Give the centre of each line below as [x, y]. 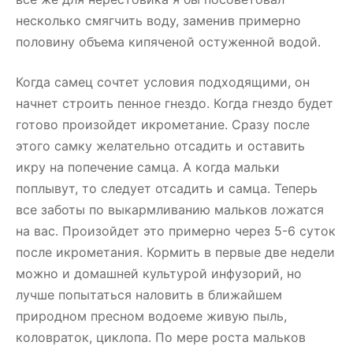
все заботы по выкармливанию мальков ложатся [170, 210]
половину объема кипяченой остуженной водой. [168, 42]
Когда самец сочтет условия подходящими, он [163, 82]
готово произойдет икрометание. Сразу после [163, 124]
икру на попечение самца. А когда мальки [148, 167]
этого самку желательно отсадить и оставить [160, 146]
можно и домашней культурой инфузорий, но [159, 273]
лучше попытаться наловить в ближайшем [149, 295]
